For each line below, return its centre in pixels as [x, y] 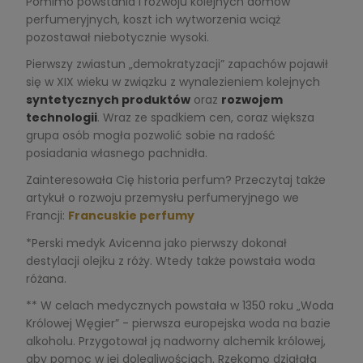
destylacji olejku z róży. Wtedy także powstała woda [170, 261]
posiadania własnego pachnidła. [116, 154]
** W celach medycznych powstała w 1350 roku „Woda [179, 305]
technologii [61, 118]
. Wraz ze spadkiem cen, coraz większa [205, 118]
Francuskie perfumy [131, 216]
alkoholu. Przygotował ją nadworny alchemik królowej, [175, 341]
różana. [46, 278]
